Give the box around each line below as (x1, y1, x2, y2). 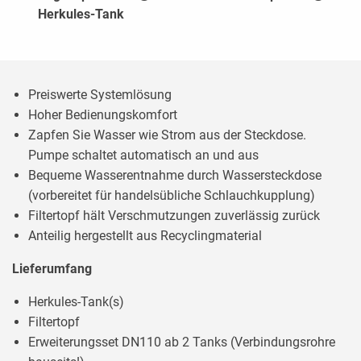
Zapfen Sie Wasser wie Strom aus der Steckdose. (28, 127, 306, 143)
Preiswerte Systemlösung (28, 86, 172, 102)
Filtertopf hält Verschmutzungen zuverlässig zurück (28, 207, 320, 223)
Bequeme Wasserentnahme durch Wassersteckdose (28, 167, 322, 183)
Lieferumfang (12, 260, 92, 276)
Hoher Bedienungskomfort (28, 106, 177, 122)
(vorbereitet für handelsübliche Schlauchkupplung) (28, 187, 315, 203)
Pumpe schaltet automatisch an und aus (28, 147, 259, 163)
